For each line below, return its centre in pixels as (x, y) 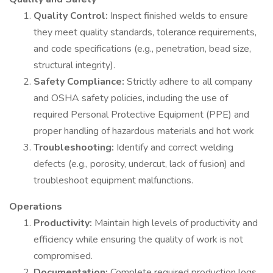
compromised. (63, 256)
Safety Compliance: (80, 82)
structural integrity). (74, 65)
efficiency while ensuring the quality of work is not (138, 239)
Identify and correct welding (175, 147)
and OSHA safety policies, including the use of (131, 98)
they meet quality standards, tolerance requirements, (145, 32)
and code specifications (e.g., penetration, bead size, (142, 49)
